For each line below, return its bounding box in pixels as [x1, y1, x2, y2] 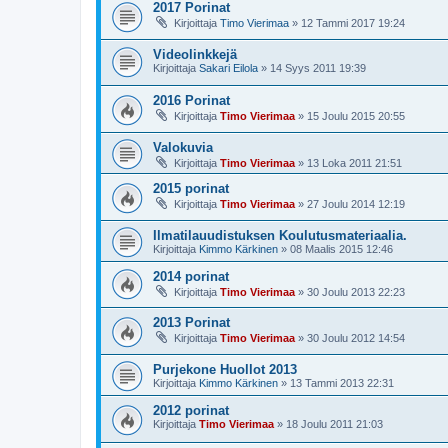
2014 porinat [153, 268, 229, 284]
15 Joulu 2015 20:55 [307, 110, 405, 123]
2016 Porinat [153, 93, 230, 109]
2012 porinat [153, 402, 229, 418]
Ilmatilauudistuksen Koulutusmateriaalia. [153, 227, 407, 243]
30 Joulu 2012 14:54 [307, 332, 405, 345]
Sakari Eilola [199, 61, 258, 74]
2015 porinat [153, 181, 229, 197]
